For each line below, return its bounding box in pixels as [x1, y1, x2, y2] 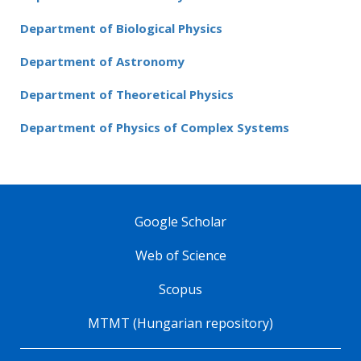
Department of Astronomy [20, 53, 185, 69]
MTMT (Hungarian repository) [88, 314, 273, 332]
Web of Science [135, 247, 226, 264]
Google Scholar [135, 213, 226, 230]
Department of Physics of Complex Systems [20, 119, 289, 135]
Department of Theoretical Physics [20, 86, 234, 102]
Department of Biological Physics [20, 20, 222, 36]
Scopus [159, 280, 202, 298]
